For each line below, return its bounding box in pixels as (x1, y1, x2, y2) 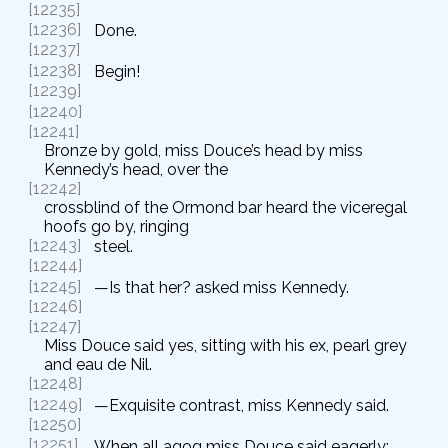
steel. (94, 237, 133, 257)
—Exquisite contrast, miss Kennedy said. (94, 395, 389, 415)
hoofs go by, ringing (44, 216, 189, 236)
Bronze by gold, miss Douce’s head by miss (44, 140, 363, 160)
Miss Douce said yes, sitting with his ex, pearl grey (44, 336, 407, 356)
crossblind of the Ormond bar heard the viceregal (44, 197, 407, 217)
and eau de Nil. (44, 355, 152, 375)
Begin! (94, 62, 140, 82)
